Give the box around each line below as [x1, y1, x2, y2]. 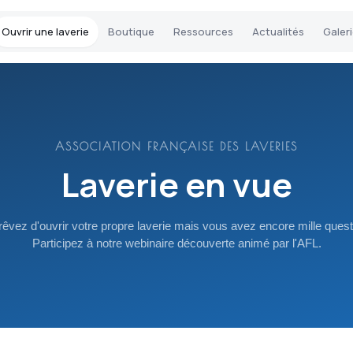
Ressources [173, 24, 233, 39]
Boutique [108, 24, 154, 39]
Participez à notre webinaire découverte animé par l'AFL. [32, 236, 321, 250]
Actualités [252, 24, 304, 39]
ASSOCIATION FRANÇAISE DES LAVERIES [55, 140, 298, 153]
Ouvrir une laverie [2, 24, 89, 39]
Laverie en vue [61, 162, 292, 207]
